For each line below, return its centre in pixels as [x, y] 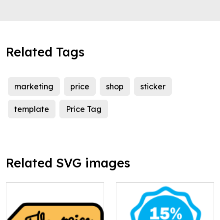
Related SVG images [68, 163]
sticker [153, 87]
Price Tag [84, 109]
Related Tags [45, 52]
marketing [34, 87]
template [32, 109]
